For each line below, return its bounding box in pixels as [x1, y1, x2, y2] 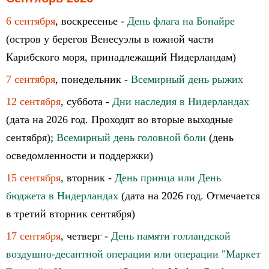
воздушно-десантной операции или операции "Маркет [6, 248, 261, 260]
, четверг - [61, 230, 111, 242]
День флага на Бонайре [127, 15, 235, 27]
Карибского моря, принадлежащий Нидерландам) [6, 51, 236, 63]
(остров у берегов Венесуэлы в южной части [6, 33, 214, 45]
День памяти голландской [111, 230, 231, 242]
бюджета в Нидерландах [6, 190, 118, 202]
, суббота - [61, 95, 112, 107]
